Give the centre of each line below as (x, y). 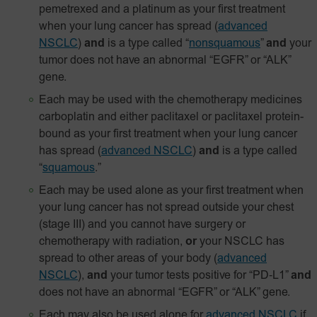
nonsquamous (225, 44)
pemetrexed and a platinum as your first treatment (162, 10)
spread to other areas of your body (125, 259)
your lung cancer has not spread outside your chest (166, 208)
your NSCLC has (241, 242)
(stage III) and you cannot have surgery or (142, 225)
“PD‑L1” (269, 276)
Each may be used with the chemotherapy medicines (171, 100)
